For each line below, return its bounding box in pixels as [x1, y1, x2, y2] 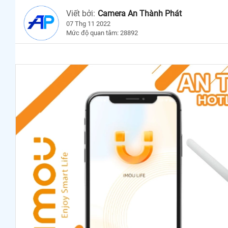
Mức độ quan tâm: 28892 [66, 28, 138, 37]
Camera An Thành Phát [98, 8, 182, 18]
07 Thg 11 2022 [66, 19, 110, 27]
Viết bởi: [66, 8, 95, 18]
